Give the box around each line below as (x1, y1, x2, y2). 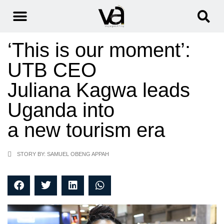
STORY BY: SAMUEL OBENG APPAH (17, 151, 109, 157)
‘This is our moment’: (7, 39, 190, 61)
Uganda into (7, 99, 114, 121)
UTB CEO (7, 59, 96, 81)
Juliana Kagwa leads (7, 79, 190, 101)
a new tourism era (7, 119, 165, 141)
